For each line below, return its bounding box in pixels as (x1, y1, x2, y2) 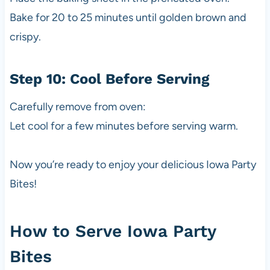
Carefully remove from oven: (9, 100, 146, 114)
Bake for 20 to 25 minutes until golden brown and (9, 11, 246, 25)
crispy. (9, 30, 41, 44)
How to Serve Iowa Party (9, 221, 216, 242)
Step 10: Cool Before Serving (9, 71, 209, 88)
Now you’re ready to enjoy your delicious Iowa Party (9, 158, 256, 172)
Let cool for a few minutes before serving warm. (9, 119, 238, 133)
